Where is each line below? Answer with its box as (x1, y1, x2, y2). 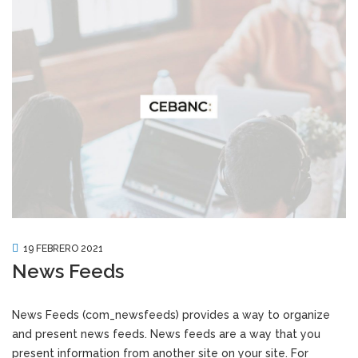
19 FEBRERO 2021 (23, 243, 103, 255)
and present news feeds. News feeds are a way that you (12, 328, 320, 341)
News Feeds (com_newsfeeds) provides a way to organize (12, 308, 330, 322)
